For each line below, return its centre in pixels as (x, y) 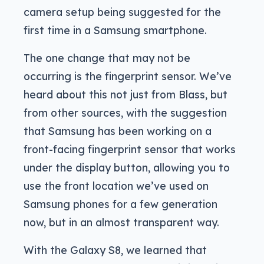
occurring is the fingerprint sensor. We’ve (128, 76)
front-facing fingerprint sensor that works (130, 149)
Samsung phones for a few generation (121, 204)
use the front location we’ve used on (116, 185)
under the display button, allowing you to (127, 167)
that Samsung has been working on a (118, 131)
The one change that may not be (107, 57)
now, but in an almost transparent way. (121, 222)
